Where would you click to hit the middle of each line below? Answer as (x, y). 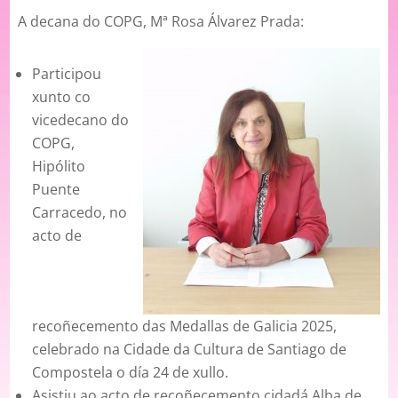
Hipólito (59, 167)
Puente (56, 190)
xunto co (62, 97)
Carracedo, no (80, 213)
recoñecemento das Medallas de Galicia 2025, (185, 326)
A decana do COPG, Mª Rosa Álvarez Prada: (161, 22)
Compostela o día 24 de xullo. (131, 373)
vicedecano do (81, 120)
